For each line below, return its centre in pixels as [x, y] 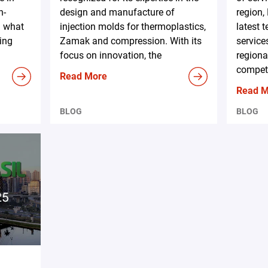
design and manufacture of [118, 13]
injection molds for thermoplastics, [133, 27]
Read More [84, 77]
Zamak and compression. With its [131, 41]
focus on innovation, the [111, 56]
